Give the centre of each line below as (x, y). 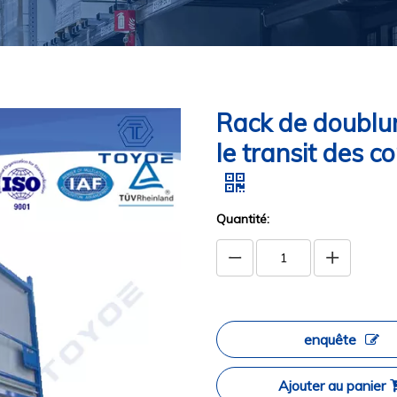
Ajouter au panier (331, 385)
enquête (330, 339)
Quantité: (243, 219)
